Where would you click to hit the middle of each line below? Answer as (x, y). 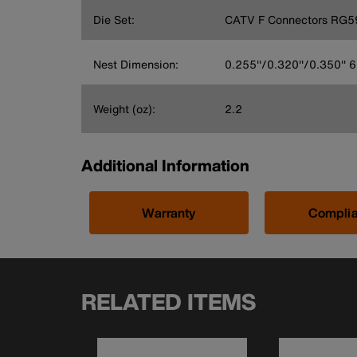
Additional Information (165, 165)
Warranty (169, 212)
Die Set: (114, 19)
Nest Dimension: (136, 64)
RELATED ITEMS (169, 301)
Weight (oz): (124, 108)
